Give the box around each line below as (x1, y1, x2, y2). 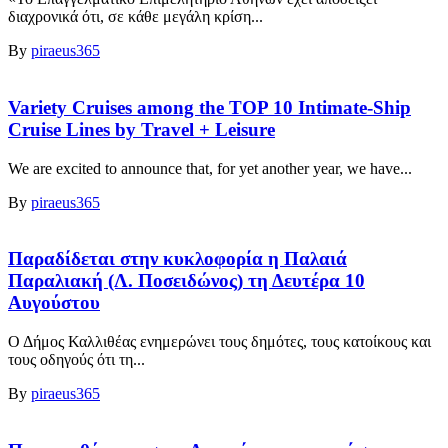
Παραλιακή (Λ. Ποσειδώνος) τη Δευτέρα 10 (8, 270, 365, 292)
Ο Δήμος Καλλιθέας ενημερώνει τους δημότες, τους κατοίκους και (8, 333, 431, 350)
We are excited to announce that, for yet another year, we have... (8, 159, 412, 177)
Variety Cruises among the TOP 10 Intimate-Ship (8, 96, 411, 118)
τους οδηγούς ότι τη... (8, 351, 145, 368)
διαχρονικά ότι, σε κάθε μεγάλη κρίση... (8, 8, 263, 26)
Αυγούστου (8, 292, 100, 314)
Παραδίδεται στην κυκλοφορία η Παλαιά (8, 248, 347, 270)
